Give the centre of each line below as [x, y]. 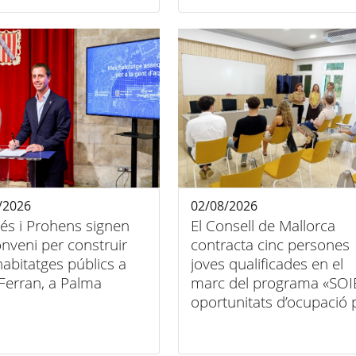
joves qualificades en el [267, 264]
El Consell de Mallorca [263, 226]
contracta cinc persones [270, 245]
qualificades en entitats [267, 341]
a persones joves [246, 321]
